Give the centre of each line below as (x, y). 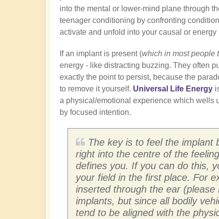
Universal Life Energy (173, 88)
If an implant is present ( (101, 53)
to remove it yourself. (96, 88)
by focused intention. (95, 112)
